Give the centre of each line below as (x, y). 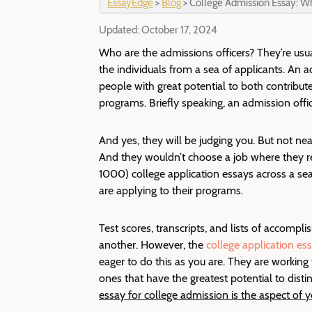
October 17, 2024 (179, 30)
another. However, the (153, 245)
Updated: (120, 30)
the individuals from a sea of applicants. (193, 69)
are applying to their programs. (171, 190)
